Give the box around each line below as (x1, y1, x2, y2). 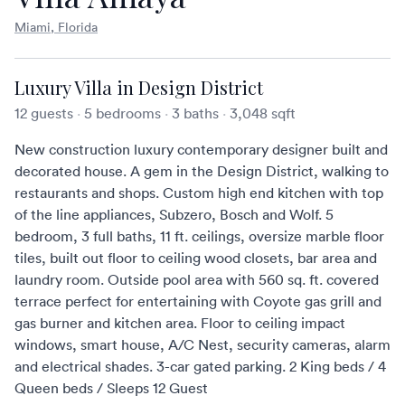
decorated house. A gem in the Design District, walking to (14, 162, 389, 180)
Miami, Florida (14, 19, 98, 35)
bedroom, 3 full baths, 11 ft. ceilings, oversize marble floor (14, 227, 384, 245)
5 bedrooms (80, 104, 165, 122)
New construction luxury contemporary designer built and (14, 140, 388, 158)
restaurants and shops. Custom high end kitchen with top (14, 184, 383, 202)
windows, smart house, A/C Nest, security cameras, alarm (14, 335, 391, 353)
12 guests (14, 104, 77, 122)
